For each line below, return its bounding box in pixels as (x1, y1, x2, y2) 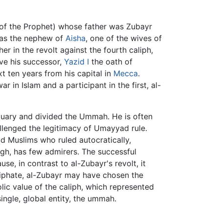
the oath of (89, 57, 132, 67)
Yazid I (64, 57, 89, 67)
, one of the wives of (86, 33, 162, 44)
